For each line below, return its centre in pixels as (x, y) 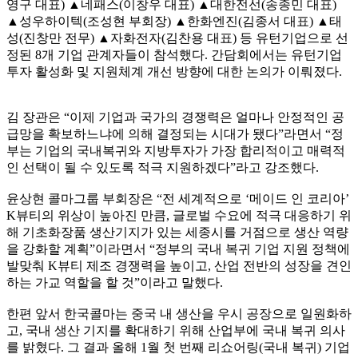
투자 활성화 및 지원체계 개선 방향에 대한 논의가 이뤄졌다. (174, 72)
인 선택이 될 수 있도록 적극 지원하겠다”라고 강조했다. (163, 167)
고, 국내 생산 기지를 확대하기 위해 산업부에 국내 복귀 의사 (176, 330)
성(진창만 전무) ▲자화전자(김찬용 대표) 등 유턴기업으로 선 (177, 38)
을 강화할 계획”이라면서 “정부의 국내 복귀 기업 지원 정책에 (178, 249)
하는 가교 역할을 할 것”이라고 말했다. (115, 282)
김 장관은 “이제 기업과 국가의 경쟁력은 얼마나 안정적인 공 (175, 117)
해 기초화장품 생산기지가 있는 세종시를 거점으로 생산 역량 (177, 232)
